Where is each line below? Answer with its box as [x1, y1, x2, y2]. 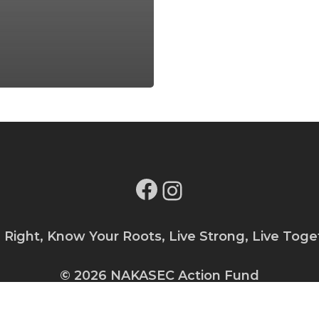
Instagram [184, 162, 318, 193]
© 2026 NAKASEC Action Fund [60, 268, 259, 283]
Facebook [159, 160, 289, 192]
